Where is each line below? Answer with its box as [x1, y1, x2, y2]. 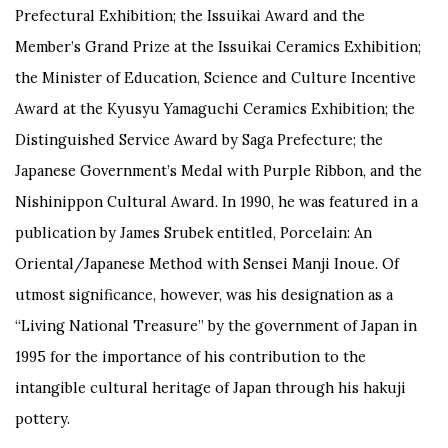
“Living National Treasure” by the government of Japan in [15, 315, 417, 335]
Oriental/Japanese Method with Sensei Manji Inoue [15, 253, 375, 273]
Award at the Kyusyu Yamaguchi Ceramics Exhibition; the [15, 98, 415, 118]
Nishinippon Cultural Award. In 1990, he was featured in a [15, 191, 418, 211]
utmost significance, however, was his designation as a [15, 284, 393, 304]
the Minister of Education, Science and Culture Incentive [15, 67, 416, 87]
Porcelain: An [280, 222, 372, 242]
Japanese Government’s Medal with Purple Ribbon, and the [15, 160, 422, 180]
